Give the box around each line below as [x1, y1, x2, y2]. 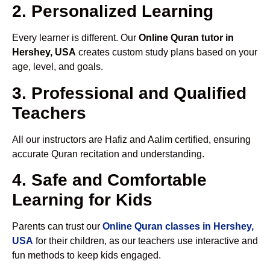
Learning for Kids [12, 190, 152, 210]
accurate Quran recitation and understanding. [12, 148, 204, 159]
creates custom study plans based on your [76, 47, 257, 58]
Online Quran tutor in [139, 33, 234, 43]
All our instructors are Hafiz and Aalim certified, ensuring [12, 134, 251, 145]
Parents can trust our [12, 221, 102, 232]
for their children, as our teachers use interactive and [33, 236, 258, 246]
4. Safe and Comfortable [12, 171, 207, 190]
